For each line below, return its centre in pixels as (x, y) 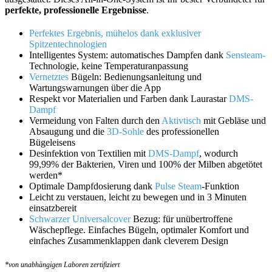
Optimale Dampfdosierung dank (92, 186)
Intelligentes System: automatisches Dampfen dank (127, 55)
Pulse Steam (178, 186)
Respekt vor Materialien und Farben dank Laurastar (129, 98)
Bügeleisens (52, 142)
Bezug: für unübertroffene (182, 219)
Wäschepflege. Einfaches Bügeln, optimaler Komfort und (139, 229)
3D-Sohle (125, 131)
